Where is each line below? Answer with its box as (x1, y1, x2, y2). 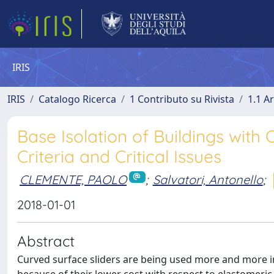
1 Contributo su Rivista (130, 92, 234, 106)
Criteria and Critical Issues (17, 146, 221, 167)
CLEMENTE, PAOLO (20, 171, 127, 187)
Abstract (17, 232, 75, 250)
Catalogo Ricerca (39, 92, 116, 106)
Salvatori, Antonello (152, 171, 263, 187)
